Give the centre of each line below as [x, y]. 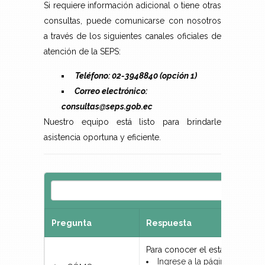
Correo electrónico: [110, 91]
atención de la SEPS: [82, 52]
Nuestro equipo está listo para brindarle [132, 122]
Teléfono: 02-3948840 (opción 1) [136, 76]
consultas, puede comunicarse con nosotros [132, 21]
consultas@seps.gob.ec [107, 107]
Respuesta [169, 223]
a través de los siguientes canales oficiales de [132, 36]
